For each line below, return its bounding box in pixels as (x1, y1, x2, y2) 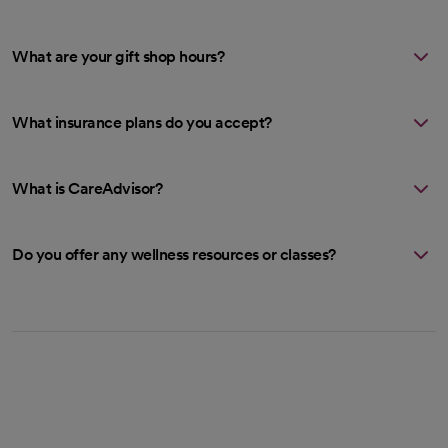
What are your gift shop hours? (12, 46, 224, 66)
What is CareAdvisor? (12, 178, 162, 198)
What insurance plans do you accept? (12, 112, 272, 132)
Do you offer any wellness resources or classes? (12, 244, 336, 264)
